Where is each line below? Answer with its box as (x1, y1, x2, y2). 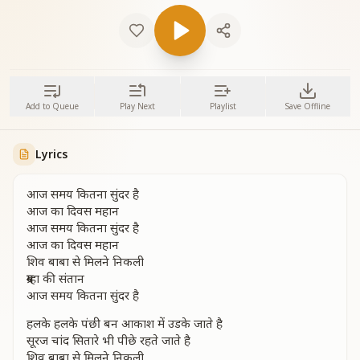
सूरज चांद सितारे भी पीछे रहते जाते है (27, 332, 190, 348)
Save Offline (285, 100, 331, 112)
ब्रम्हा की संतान (27, 270, 84, 286)
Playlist (209, 100, 236, 112)
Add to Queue (25, 100, 79, 112)
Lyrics (35, 146, 67, 162)
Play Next (119, 100, 155, 112)
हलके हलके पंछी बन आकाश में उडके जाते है (27, 315, 223, 331)
